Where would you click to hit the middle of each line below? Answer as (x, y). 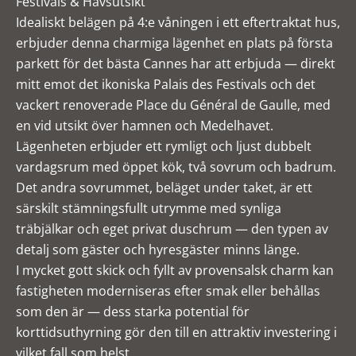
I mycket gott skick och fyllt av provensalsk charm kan (175, 270)
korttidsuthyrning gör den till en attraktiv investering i (176, 332)
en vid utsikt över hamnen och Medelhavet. (145, 126)
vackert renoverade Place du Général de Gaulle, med (173, 105)
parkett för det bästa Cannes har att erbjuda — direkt (176, 64)
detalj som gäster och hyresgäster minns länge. (158, 250)
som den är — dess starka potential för (133, 311)
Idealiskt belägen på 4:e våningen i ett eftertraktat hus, (178, 22)
